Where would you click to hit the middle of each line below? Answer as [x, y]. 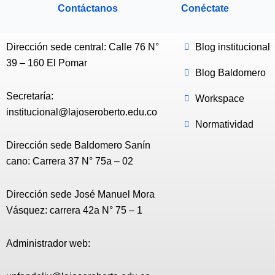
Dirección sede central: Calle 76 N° [83, 47]
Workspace [219, 99]
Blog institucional [232, 47]
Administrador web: [48, 244]
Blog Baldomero [230, 73]
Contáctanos [87, 9]
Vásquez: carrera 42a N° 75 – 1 [74, 211]
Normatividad [224, 125]
